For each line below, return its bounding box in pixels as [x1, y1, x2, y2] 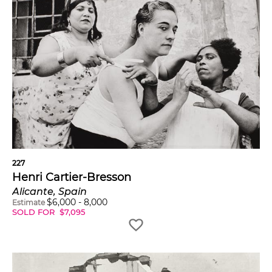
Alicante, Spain [12, 185, 87, 197]
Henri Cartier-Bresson [12, 170, 131, 184]
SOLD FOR [12, 206, 57, 217]
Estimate [12, 197, 45, 207]
